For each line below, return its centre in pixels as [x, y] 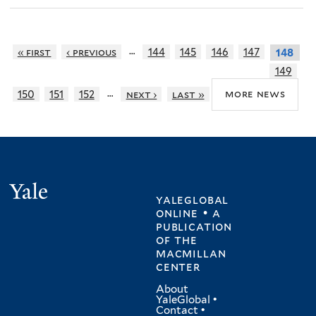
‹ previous [91, 52]
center [178, 267]
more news [255, 94]
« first [34, 52]
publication [194, 227]
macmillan [191, 254]
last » [188, 94]
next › [141, 94]
